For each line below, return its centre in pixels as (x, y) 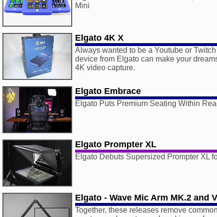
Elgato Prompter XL (116, 144)
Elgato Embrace (108, 91)
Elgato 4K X (99, 38)
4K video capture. (105, 68)
